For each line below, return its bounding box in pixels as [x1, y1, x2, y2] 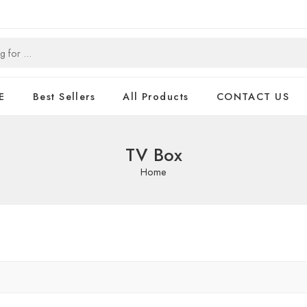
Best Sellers [32, 89, 96, 103]
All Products [123, 89, 189, 103]
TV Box [125, 143, 182, 168]
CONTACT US [216, 89, 290, 103]
